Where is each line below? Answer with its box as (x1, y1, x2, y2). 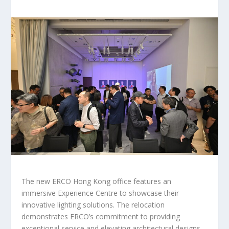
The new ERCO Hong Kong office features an (21, 176, 172, 186)
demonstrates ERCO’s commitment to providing (21, 211, 180, 221)
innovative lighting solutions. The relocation (21, 199, 165, 210)
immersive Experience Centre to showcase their (21, 188, 179, 198)
